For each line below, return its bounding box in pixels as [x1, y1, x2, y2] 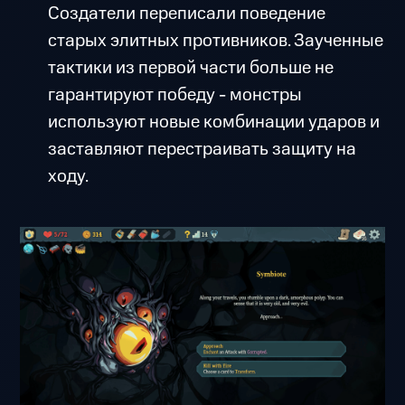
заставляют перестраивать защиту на [47, 137, 356, 163]
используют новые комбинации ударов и [47, 109, 380, 136]
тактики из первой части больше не [47, 55, 334, 81]
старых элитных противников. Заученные [47, 28, 383, 54]
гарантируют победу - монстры [47, 82, 302, 108]
